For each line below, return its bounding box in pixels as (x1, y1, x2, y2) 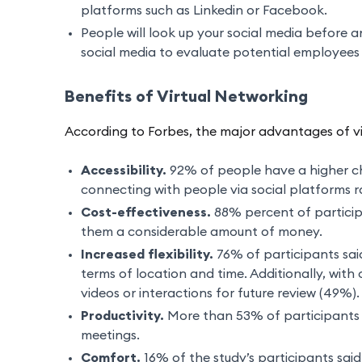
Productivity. (81, 309, 164, 323)
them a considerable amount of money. (81, 225, 322, 239)
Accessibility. (81, 164, 166, 178)
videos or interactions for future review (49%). (81, 287, 360, 301)
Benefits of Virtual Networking (65, 89, 308, 106)
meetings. (81, 329, 140, 343)
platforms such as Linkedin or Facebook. (81, 4, 327, 18)
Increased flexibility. (81, 248, 213, 262)
